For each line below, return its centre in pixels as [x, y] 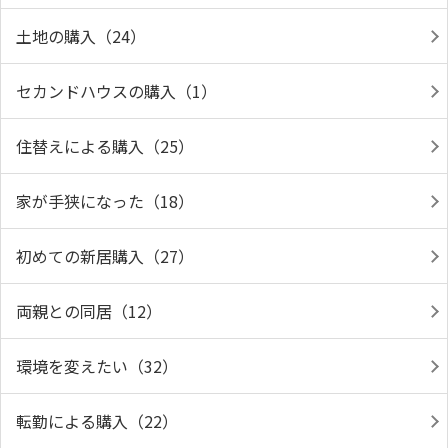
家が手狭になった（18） [105, 200]
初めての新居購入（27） [105, 255]
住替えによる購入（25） [105, 145]
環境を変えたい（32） [97, 365]
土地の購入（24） [81, 35]
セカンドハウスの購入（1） [116, 90]
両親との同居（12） [89, 310]
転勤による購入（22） [97, 420]
